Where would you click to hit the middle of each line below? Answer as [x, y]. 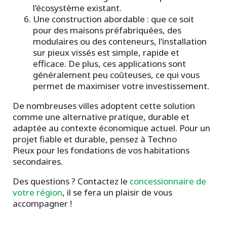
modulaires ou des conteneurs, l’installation [120, 42]
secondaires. [38, 162]
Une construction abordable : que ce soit [113, 19]
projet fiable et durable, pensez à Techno [95, 139]
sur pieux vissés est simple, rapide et [106, 53]
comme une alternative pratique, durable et [101, 117]
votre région [37, 193]
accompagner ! [42, 204]
